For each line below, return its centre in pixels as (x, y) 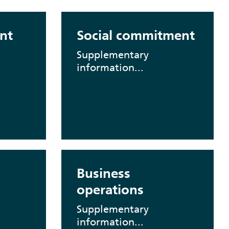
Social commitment (135, 35)
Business (103, 173)
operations (110, 190)
